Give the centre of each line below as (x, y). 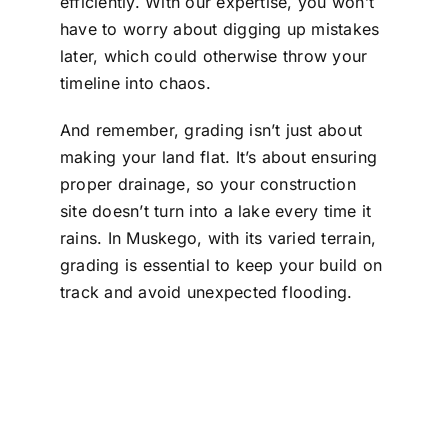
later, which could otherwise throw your (213, 56)
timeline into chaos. (135, 83)
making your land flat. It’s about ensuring (218, 157)
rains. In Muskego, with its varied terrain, (218, 238)
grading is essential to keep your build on (221, 265)
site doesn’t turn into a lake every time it (215, 211)
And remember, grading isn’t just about (211, 130)
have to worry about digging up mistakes (219, 29)
